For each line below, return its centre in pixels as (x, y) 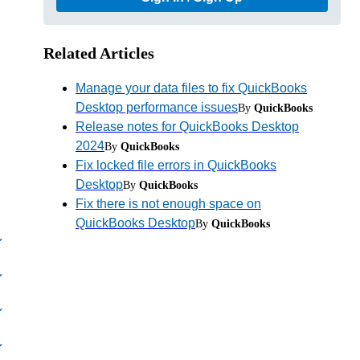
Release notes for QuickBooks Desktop (187, 126)
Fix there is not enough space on (168, 203)
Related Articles (98, 53)
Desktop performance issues (156, 107)
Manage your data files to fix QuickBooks (191, 88)
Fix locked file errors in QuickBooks (176, 165)
